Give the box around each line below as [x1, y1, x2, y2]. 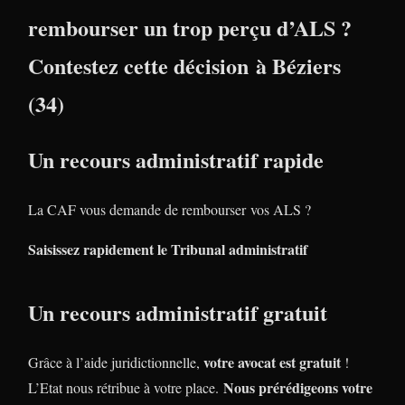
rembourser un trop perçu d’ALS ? [28, 11, 352, 43]
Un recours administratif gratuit [28, 296, 327, 328]
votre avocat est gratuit [203, 351, 341, 372]
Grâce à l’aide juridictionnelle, [28, 352, 203, 372]
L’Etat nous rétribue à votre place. [28, 377, 223, 397]
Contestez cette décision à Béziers [28, 49, 341, 81]
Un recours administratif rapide [28, 143, 324, 175]
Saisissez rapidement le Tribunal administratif [28, 238, 307, 259]
